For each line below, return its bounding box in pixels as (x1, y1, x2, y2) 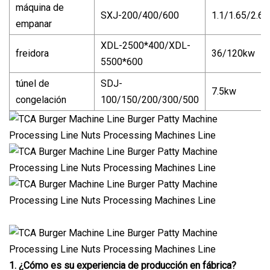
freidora (16, 47, 49, 59)
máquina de (16, 1, 64, 13)
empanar (16, 17, 52, 30)
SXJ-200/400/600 (101, 9, 179, 21)
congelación (16, 93, 66, 105)
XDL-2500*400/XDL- (101, 39, 190, 51)
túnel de (16, 77, 49, 89)
